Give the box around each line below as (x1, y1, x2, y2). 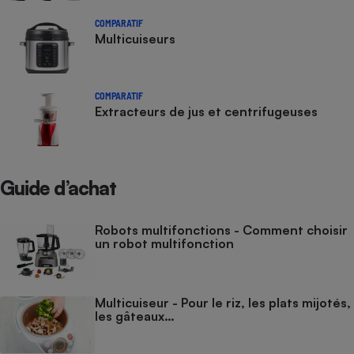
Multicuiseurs (95, 30, 175, 47)
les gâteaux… (95, 307, 175, 324)
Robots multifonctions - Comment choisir (95, 221, 348, 238)
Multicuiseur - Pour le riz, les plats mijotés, (95, 294, 351, 311)
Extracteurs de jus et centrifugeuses (95, 103, 318, 119)
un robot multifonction (95, 235, 234, 251)
